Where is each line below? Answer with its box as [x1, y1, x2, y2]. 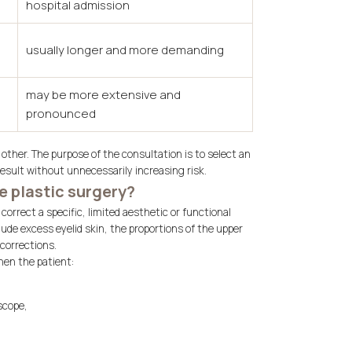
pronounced [26, 105, 96, 122]
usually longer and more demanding [26, 42, 224, 58]
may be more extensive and [26, 86, 181, 103]
